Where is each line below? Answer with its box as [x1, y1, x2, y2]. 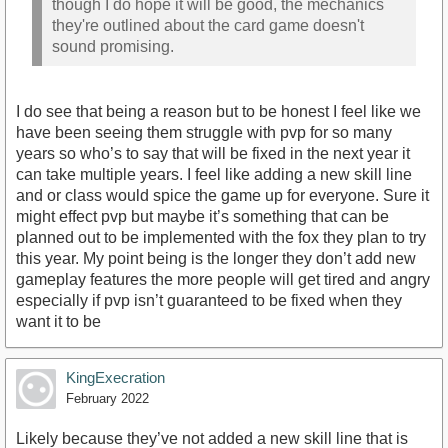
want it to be [16, 312, 101, 330]
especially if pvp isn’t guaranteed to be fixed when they [16, 291, 402, 309]
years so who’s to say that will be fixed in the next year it [16, 144, 410, 162]
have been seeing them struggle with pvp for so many [16, 123, 392, 141]
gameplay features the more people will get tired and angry [16, 270, 430, 288]
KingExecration [66, 368, 165, 386]
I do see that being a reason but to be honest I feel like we [16, 102, 421, 120]
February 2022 [66, 390, 149, 406]
